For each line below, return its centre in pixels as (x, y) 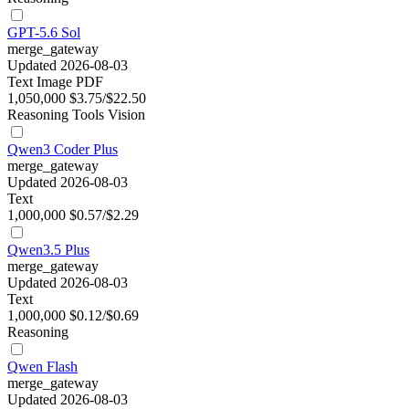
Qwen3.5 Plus (48, 250)
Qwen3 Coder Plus (63, 150)
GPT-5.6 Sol (44, 33)
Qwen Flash (42, 367)
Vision (126, 115)
